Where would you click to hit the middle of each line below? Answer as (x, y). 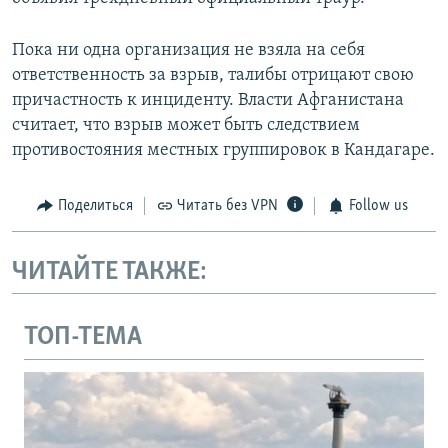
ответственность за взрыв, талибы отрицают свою (213, 76)
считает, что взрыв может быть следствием (186, 126)
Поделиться (95, 206)
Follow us (378, 206)
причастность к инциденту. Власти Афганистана (208, 101)
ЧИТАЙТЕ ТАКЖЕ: (109, 272)
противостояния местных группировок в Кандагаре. (223, 151)
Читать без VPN (227, 206)
